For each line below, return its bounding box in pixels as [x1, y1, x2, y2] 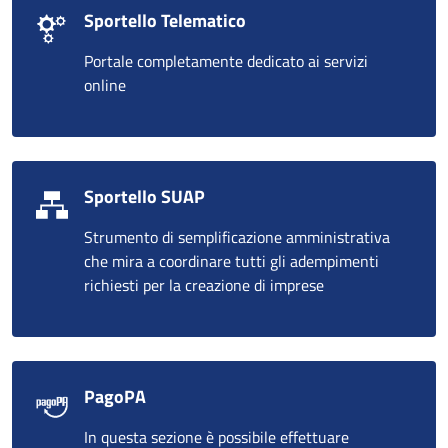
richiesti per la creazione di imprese [84, 272, 324, 297]
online [84, 72, 126, 97]
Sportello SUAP [84, 182, 205, 210]
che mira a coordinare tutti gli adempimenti [84, 248, 379, 273]
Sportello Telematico [84, 6, 246, 34]
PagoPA [84, 382, 146, 410]
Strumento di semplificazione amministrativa [84, 224, 390, 249]
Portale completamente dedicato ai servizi [84, 48, 368, 73]
